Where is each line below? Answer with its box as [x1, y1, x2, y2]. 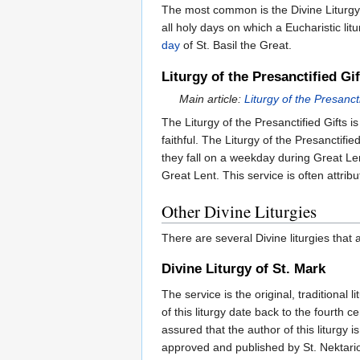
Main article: [179, 92, 245, 105]
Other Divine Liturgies [162, 199, 317, 223]
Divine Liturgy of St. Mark [162, 260, 325, 276]
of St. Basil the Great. [180, 39, 292, 52]
